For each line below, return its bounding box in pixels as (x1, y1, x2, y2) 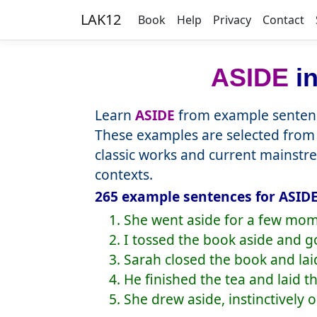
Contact (263, 12, 304, 28)
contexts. (95, 165, 153, 184)
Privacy (213, 12, 251, 28)
